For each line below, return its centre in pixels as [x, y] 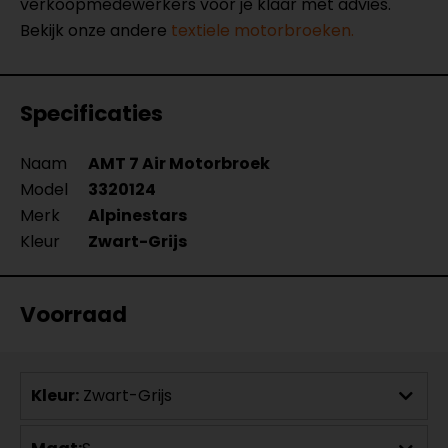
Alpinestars [137, 215]
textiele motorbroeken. [262, 30]
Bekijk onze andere [95, 30]
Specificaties [91, 113]
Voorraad [73, 314]
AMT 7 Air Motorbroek [179, 163]
